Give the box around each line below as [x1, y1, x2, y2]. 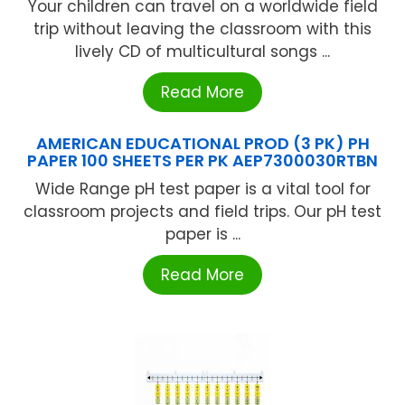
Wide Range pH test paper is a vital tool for [34, 178, 371, 200]
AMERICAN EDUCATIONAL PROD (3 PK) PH [35, 132, 370, 155]
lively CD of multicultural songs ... [75, 41, 330, 62]
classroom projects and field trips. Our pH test [24, 201, 381, 222]
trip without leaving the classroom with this [33, 18, 372, 40]
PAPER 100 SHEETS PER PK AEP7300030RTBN [27, 149, 378, 172]
